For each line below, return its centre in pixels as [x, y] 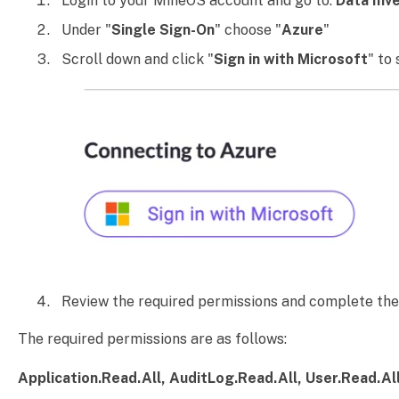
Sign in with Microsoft [290, 60]
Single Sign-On [163, 30]
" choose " [248, 30]
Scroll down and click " [137, 60]
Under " [86, 30]
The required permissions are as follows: [152, 339]
